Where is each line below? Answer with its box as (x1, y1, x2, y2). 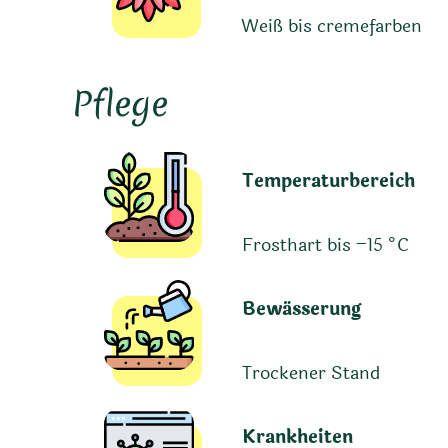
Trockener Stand (241, 359, 380, 388)
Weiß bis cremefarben (240, 11, 422, 40)
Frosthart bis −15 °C (241, 231, 409, 260)
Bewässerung (241, 295, 361, 324)
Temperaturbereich (241, 167, 415, 196)
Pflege (72, 80, 168, 127)
